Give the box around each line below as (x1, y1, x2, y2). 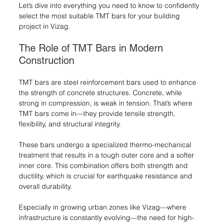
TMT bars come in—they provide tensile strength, (19, 109, 177, 118)
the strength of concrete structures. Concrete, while (19, 88, 184, 97)
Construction (19, 54, 74, 66)
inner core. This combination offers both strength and (19, 161, 190, 170)
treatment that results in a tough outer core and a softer (19, 150, 196, 160)
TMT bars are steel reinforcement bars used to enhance (19, 77, 198, 87)
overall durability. (19, 181, 72, 191)
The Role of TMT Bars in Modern (19, 42, 166, 54)
